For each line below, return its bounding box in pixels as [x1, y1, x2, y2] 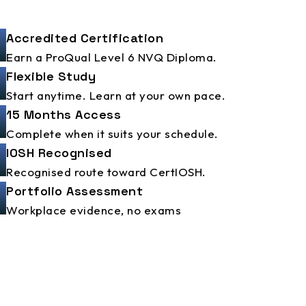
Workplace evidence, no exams [6, 203, 181, 218]
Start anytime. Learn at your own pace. [6, 88, 225, 103]
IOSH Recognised [6, 145, 112, 161]
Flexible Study [6, 68, 96, 85]
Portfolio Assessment [6, 183, 143, 199]
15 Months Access [6, 107, 121, 123]
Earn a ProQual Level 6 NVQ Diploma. [6, 50, 217, 65]
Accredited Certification [6, 30, 163, 46]
